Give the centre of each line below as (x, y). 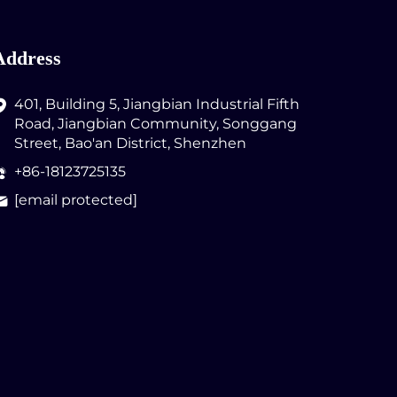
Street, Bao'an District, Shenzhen (130, 144)
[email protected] (76, 200)
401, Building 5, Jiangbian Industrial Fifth (157, 105)
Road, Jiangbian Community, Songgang (156, 124)
